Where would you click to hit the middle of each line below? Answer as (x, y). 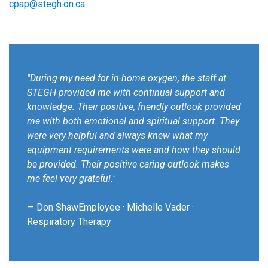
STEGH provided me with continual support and (126, 93)
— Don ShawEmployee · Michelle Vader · (110, 208)
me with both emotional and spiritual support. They (133, 121)
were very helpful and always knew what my (117, 136)
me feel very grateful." (71, 179)
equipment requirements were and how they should (134, 150)
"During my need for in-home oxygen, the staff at (127, 78)
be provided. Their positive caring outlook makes (128, 165)
